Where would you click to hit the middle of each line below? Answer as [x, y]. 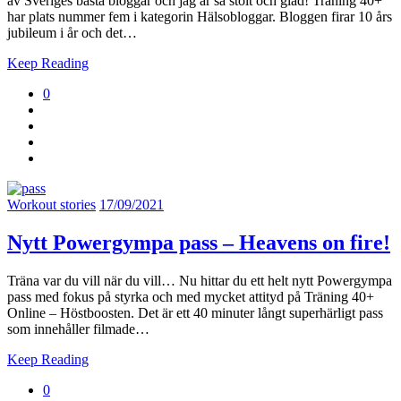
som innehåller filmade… [78, 328]
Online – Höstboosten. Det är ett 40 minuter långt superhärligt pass [195, 312]
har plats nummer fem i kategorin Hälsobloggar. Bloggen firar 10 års [200, 17]
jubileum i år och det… [72, 33]
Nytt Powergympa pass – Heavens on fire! [199, 243]
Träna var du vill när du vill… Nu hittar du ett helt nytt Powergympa [200, 280]
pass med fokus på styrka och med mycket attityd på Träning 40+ [191, 296]
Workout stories [51, 205]
